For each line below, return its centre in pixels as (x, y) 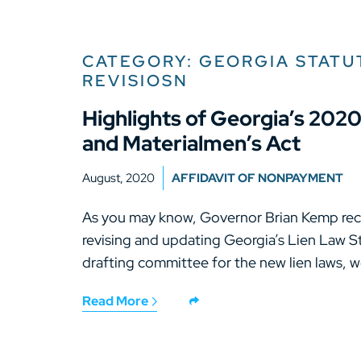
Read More (116, 301)
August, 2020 (118, 178)
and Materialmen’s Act (191, 143)
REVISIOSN (135, 81)
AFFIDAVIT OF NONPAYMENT (257, 178)
